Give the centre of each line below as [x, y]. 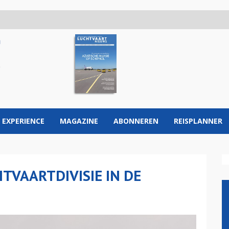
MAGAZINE [79, 121]
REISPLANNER [198, 121]
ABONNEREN [136, 121]
